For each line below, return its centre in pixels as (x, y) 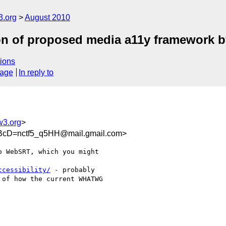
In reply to (36, 73)
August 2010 (47, 17)
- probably (73, 169)
